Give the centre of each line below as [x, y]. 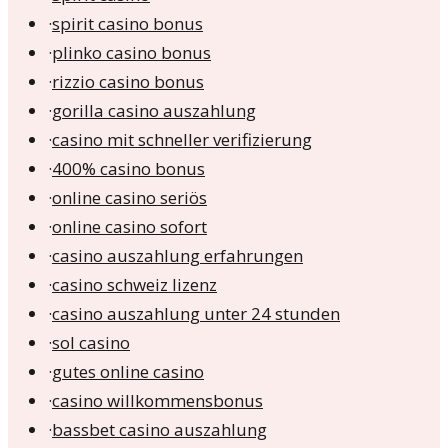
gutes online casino [128, 372]
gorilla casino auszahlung [154, 111]
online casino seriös [129, 198]
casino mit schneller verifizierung [182, 140]
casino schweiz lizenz [134, 285]
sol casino [91, 343]
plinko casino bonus [131, 53]
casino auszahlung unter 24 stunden [196, 314]
